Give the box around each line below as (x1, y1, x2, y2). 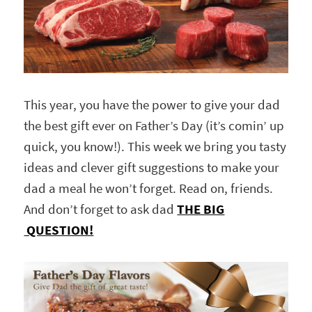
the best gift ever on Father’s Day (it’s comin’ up (24, 116, 285, 134)
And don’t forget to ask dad (24, 200, 178, 218)
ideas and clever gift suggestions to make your (24, 158, 280, 176)
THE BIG (177, 200, 225, 218)
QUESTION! (24, 221, 94, 239)
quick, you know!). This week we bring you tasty (24, 137, 287, 155)
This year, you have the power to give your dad (24, 95, 281, 114)
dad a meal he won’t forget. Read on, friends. (24, 179, 274, 197)
